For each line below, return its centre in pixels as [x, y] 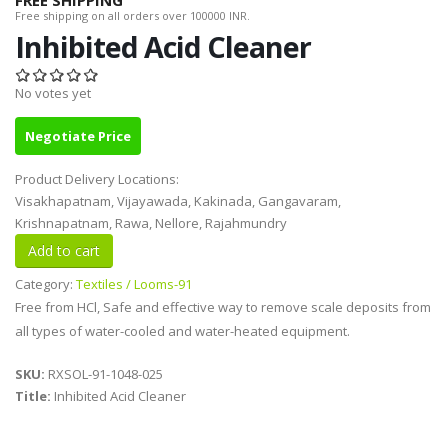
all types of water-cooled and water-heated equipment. [182, 331]
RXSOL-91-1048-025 [105, 374]
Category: [45, 284]
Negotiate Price [78, 136]
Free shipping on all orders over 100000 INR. [132, 16]
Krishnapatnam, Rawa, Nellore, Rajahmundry [151, 223]
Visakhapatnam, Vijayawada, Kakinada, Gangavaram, [178, 201]
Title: [34, 396]
